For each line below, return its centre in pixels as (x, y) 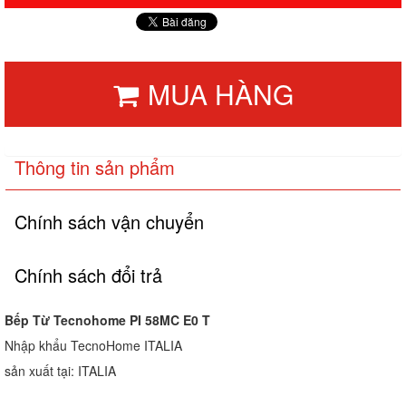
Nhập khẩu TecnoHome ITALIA (93, 345)
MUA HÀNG (220, 93)
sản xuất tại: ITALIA (60, 370)
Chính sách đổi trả (88, 275)
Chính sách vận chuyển (109, 221)
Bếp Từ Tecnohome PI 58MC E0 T (107, 319)
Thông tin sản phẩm (95, 167)
